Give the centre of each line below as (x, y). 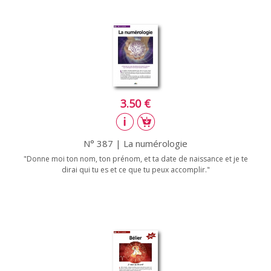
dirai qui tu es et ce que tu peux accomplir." (135, 169)
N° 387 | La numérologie (135, 143)
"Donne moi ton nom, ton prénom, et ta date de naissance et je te (135, 158)
